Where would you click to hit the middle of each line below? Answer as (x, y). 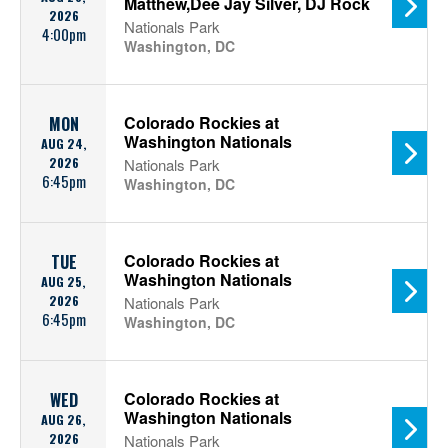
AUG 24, (63, 143)
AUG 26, (63, 419)
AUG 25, (63, 281)
